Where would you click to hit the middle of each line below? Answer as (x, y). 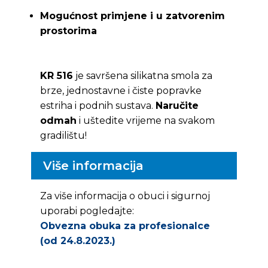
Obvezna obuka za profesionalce (125, 226)
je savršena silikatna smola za (142, 76)
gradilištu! (63, 136)
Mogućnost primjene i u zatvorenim (132, 16)
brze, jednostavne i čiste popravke (121, 91)
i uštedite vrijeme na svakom (145, 121)
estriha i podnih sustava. (98, 106)
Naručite (177, 106)
